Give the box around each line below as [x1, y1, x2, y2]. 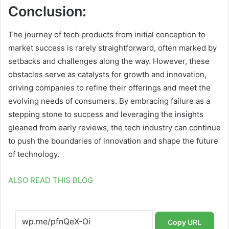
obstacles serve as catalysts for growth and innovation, [8, 69, 207, 79]
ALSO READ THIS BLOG [8, 175, 93, 185]
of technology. [8, 149, 59, 159]
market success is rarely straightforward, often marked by [8, 42, 217, 53]
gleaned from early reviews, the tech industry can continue [8, 122, 221, 132]
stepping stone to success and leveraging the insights [8, 109, 203, 119]
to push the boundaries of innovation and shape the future [8, 135, 218, 146]
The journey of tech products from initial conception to [8, 29, 205, 39]
